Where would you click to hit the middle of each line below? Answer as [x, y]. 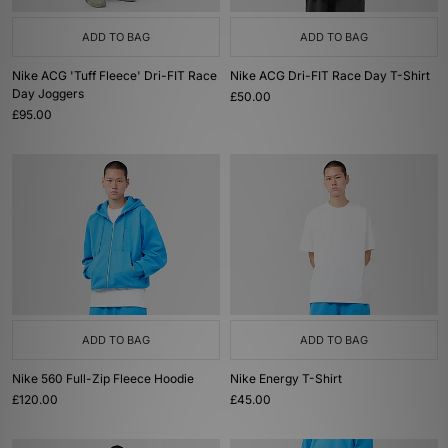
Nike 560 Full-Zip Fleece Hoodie [103, 378]
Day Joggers [48, 93]
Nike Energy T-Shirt [286, 378]
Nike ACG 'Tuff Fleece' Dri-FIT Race [114, 75]
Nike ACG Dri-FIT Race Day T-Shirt [330, 75]
